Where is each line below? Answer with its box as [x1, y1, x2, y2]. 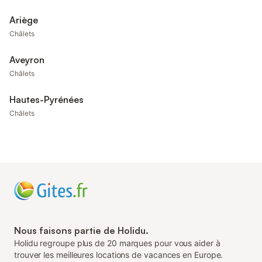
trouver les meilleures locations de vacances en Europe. [14, 250, 223, 260]
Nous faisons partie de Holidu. [14, 225, 149, 236]
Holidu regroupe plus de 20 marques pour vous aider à [14, 238, 220, 248]
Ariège [9, 14, 38, 26]
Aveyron [9, 54, 44, 65]
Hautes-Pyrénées [9, 94, 84, 105]
